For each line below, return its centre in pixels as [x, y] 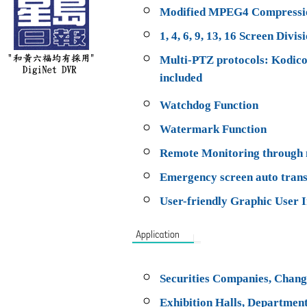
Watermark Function [213, 129]
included [181, 81]
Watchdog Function [209, 105]
